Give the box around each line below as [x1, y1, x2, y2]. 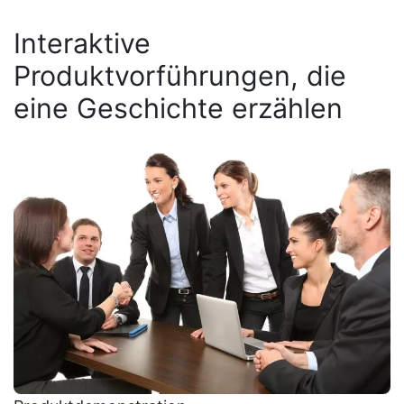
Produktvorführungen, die [14, 59, 346, 92]
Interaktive [14, 26, 151, 60]
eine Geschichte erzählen [14, 91, 343, 124]
